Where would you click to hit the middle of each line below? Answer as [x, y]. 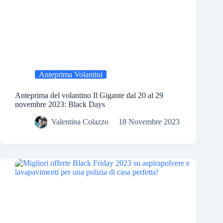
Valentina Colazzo [80, 122]
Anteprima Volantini [71, 75]
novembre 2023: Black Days [60, 105]
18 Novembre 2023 [149, 122]
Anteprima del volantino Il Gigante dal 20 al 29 [89, 96]
